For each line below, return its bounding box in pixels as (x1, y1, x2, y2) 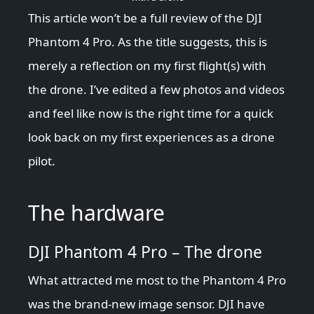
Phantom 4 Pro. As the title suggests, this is (28, 34, 267, 50)
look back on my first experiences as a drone (28, 129, 275, 146)
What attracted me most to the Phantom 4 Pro (28, 272, 286, 289)
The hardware (28, 198, 165, 228)
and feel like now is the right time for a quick (28, 105, 273, 122)
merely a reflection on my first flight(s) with (28, 57, 266, 74)
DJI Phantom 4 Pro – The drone (28, 240, 262, 264)
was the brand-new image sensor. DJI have (28, 296, 265, 313)
